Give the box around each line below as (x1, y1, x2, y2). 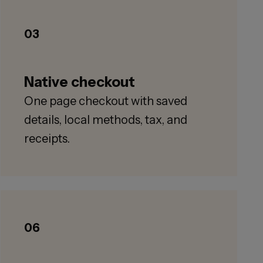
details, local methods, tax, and (24, 113, 188, 127)
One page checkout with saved (24, 94, 188, 109)
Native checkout (24, 73, 136, 91)
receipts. (24, 131, 70, 146)
